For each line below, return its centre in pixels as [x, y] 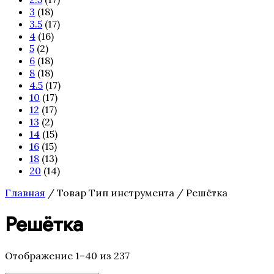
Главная [25, 193]
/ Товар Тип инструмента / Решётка [136, 193]
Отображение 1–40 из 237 [67, 256]
